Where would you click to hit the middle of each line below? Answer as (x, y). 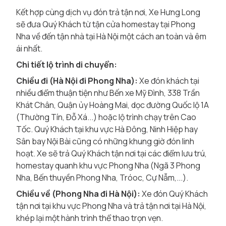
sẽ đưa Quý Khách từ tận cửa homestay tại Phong (106, 24)
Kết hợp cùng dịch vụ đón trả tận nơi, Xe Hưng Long (108, 12)
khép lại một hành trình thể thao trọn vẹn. (90, 218)
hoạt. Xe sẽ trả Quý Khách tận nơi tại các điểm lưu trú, (111, 153)
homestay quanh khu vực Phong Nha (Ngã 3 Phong (108, 165)
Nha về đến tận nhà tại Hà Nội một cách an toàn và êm (111, 36)
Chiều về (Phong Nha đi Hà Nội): (78, 194)
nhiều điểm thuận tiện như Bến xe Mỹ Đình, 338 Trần (108, 93)
